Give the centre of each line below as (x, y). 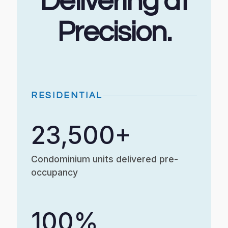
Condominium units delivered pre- (105, 159)
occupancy (55, 172)
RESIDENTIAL (67, 95)
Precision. (114, 32)
